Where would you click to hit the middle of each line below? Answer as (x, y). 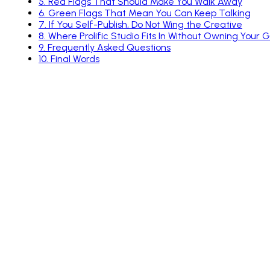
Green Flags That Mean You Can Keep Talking (149, 13)
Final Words (75, 58)
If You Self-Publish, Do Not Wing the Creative (146, 24)
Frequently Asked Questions (109, 47)
